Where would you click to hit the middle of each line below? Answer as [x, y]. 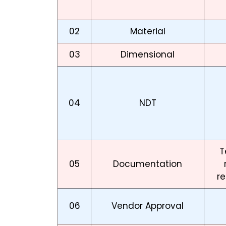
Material [148, 32]
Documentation [148, 164]
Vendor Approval [148, 206]
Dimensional [148, 55]
